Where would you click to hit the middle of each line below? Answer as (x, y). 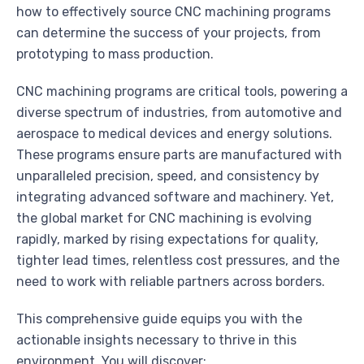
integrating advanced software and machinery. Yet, (175, 197)
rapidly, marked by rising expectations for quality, (167, 240)
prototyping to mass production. (115, 54)
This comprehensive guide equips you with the (159, 319)
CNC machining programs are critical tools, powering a (182, 92)
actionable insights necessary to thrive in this (156, 340)
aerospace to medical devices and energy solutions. (174, 134)
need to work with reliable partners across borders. (171, 282)
